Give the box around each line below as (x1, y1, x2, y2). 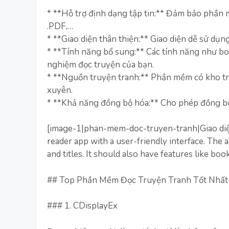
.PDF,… (47, 20, 73, 32)
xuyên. (47, 84, 73, 96)
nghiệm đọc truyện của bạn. (47, 58, 154, 71)
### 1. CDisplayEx (47, 200, 118, 212)
